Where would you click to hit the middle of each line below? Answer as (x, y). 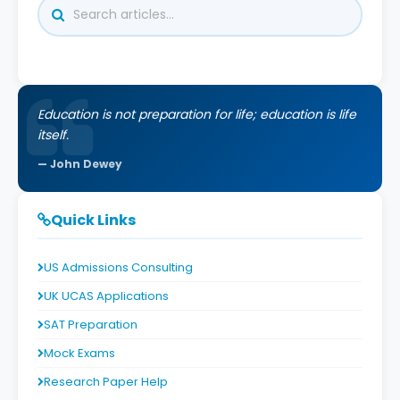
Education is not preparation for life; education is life (197, 114)
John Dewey (86, 163)
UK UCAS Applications (106, 296)
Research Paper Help (106, 381)
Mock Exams (79, 353)
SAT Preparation (91, 324)
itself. (53, 134)
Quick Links (93, 220)
